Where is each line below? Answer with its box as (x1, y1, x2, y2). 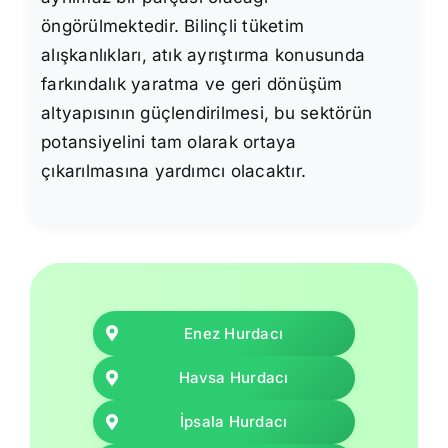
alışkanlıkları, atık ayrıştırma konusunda (41, 45, 366, 66)
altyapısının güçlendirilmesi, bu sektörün (41, 103, 373, 124)
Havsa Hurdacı (178, 368, 289, 388)
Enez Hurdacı (184, 323, 284, 343)
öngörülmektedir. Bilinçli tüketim (41, 16, 305, 37)
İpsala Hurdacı (179, 412, 288, 432)
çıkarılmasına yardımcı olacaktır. (41, 161, 307, 182)
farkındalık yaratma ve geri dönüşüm (41, 74, 343, 95)
